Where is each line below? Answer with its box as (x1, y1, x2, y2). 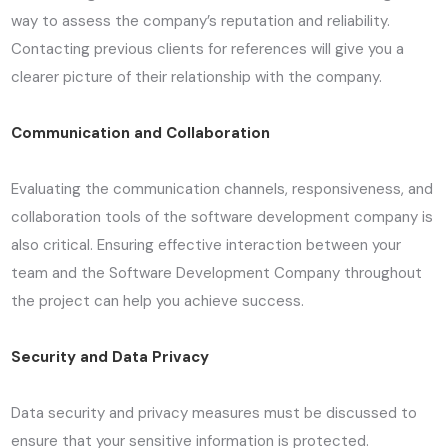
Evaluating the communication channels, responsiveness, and (11, 179, 434, 200)
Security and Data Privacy (11, 347, 210, 368)
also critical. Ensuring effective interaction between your (11, 235, 402, 256)
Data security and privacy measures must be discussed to (11, 403, 418, 424)
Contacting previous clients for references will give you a (11, 39, 405, 60)
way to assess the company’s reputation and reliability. (11, 11, 391, 32)
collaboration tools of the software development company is (11, 207, 434, 228)
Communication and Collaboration (11, 123, 271, 144)
